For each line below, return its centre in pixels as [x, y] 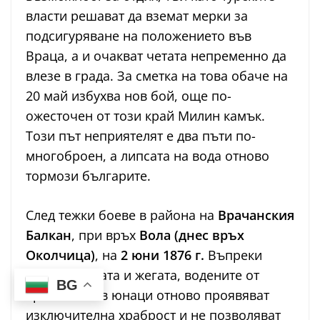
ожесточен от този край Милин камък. [145, 116]
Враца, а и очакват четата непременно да [156, 56]
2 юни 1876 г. [162, 255]
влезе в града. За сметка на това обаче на [157, 76]
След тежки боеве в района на [122, 215]
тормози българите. [88, 176]
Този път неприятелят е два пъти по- [141, 136]
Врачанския [256, 215]
